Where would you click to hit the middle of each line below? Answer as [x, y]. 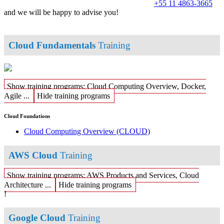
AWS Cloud [33, 155]
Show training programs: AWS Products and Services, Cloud [103, 175]
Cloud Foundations [27, 116]
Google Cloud [37, 217]
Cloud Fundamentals [52, 45]
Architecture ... [27, 184]
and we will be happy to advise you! [61, 12]
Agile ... [17, 96]
